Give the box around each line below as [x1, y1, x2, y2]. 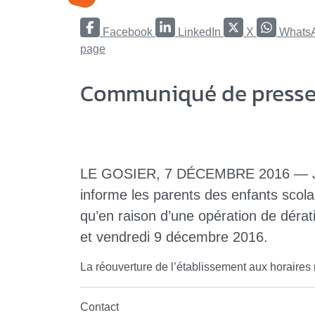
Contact [80, 300, 119, 313]
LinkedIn [178, 25, 221, 38]
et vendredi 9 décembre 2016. [80, 229, 268, 245]
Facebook [103, 25, 153, 38]
